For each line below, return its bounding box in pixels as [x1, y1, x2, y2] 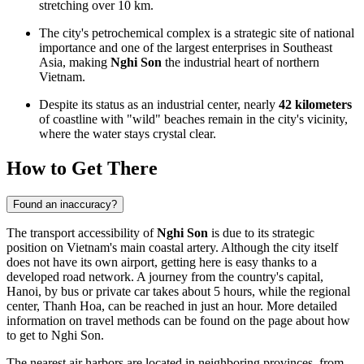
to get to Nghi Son [6, 327, 101, 342]
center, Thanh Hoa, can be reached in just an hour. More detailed [6, 298, 337, 313]
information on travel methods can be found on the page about [6, 313, 327, 327]
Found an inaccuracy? [13, 197, 117, 210]
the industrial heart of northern [162, 55, 319, 70]
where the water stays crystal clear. [39, 127, 216, 141]
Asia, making [39, 55, 110, 70]
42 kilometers [279, 97, 352, 112]
